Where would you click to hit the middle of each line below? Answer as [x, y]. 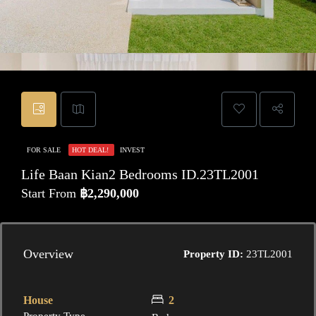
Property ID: [213, 254]
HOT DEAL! [91, 150]
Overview [48, 254]
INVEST [132, 150]
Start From [50, 193]
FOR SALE [45, 150]
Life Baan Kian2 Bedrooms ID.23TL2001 [140, 174]
